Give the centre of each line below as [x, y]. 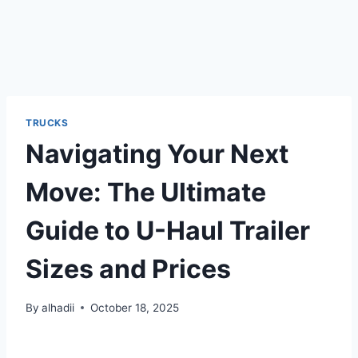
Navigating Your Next [157, 153]
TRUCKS [47, 123]
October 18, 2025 [135, 307]
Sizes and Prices [128, 268]
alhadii [58, 307]
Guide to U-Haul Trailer [168, 230]
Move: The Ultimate [146, 192]
